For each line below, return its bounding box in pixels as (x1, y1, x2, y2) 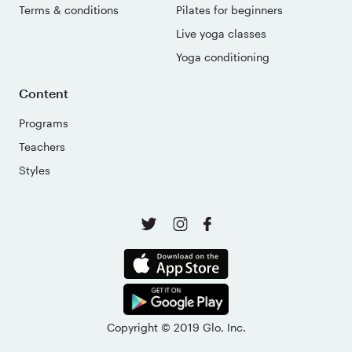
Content (19, 85, 68, 101)
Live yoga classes (176, 26, 266, 40)
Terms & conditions (19, 2, 119, 16)
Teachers (19, 139, 65, 153)
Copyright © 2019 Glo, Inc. (106, 320, 246, 334)
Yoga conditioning (176, 49, 269, 64)
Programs (19, 115, 68, 130)
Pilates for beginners (176, 2, 283, 16)
